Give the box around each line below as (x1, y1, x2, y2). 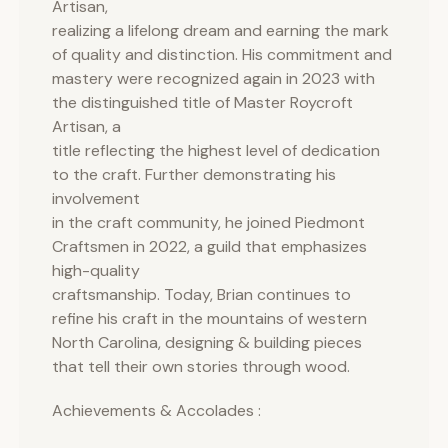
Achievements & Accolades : (52, 400, 261, 421)
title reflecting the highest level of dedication (52, 140, 380, 161)
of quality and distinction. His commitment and (52, 44, 392, 65)
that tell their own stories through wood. (52, 356, 350, 377)
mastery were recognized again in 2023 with (52, 68, 375, 89)
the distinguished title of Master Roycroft (52, 92, 353, 113)
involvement (52, 188, 140, 209)
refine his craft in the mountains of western (52, 308, 367, 329)
